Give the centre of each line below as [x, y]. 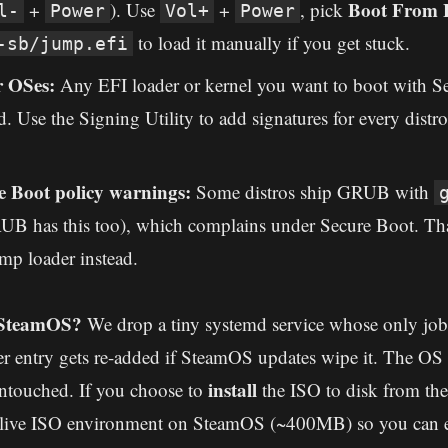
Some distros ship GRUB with [312, 191]
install [232, 390]
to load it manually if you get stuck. [271, 43]
